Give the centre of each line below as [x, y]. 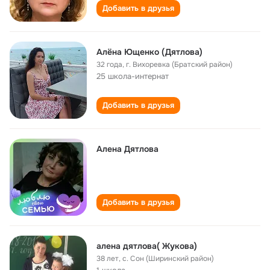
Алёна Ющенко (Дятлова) [149, 52]
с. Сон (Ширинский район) [168, 259]
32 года [109, 64]
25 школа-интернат [133, 76]
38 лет [108, 259]
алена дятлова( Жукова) [147, 246]
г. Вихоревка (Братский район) [179, 64]
